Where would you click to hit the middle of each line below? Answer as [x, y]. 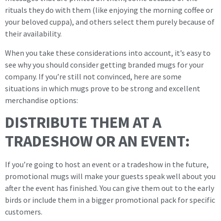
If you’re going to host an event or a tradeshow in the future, [107, 165]
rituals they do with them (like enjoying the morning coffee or [109, 10]
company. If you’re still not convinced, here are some [93, 76]
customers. [24, 212]
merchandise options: [41, 100]
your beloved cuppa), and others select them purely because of [110, 22]
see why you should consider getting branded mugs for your [104, 64]
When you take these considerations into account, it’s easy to [108, 53]
